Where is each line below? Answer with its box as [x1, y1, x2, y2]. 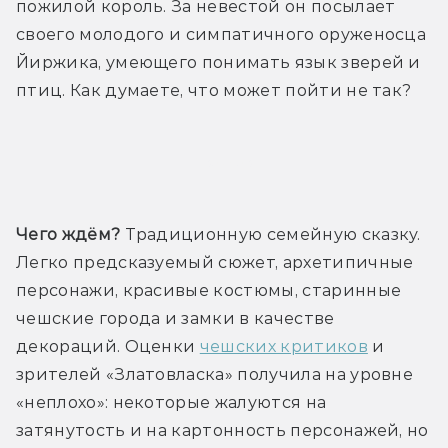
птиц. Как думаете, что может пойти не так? [16, 81, 412, 101]
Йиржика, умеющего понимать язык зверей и [16, 53, 421, 73]
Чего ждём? [16, 225, 121, 245]
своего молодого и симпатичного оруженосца [16, 25, 427, 45]
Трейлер [195, 155, 253, 171]
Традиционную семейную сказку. [120, 225, 421, 245]
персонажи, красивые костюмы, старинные [16, 281, 402, 301]
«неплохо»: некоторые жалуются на [16, 393, 327, 413]
